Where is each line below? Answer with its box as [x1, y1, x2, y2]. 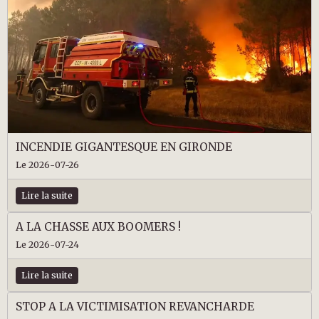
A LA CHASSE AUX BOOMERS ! [15, 219, 181, 234]
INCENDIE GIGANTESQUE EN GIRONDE [15, 140, 232, 154]
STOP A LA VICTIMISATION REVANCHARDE [15, 299, 254, 313]
